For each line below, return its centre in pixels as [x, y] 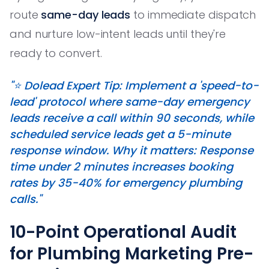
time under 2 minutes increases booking [121, 166]
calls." [26, 199]
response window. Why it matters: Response [131, 150]
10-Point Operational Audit [123, 232]
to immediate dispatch [193, 14]
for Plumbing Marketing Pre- [131, 253]
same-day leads [86, 14]
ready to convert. [56, 53]
